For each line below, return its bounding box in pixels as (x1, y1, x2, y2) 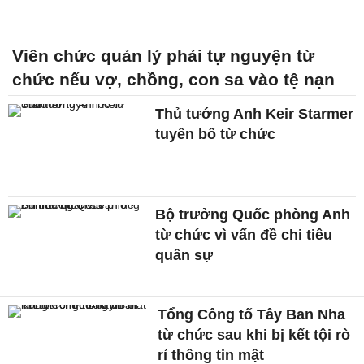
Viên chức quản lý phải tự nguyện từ (12, 45, 314, 65)
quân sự (155, 246, 214, 263)
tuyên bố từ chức (155, 125, 276, 142)
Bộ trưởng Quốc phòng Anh (155, 206, 351, 223)
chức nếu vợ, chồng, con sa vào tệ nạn (12, 69, 335, 89)
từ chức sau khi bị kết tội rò (158, 327, 351, 344)
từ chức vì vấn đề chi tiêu (155, 226, 333, 243)
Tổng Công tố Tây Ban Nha (158, 306, 346, 323)
